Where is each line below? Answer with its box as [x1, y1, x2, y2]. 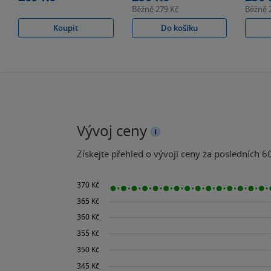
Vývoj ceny [77, 120, 147, 140]
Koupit [53, 22, 79, 33]
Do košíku [161, 22, 198, 33]
